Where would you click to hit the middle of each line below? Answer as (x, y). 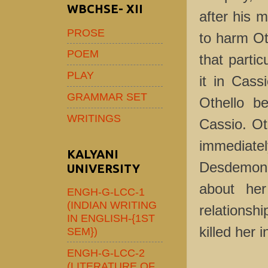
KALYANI (93, 154)
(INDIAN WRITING (112, 205)
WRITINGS (94, 118)
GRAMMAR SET (107, 97)
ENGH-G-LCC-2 (106, 252)
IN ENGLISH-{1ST (111, 218)
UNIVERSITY (103, 168)
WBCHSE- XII (105, 9)
